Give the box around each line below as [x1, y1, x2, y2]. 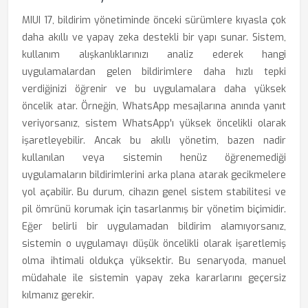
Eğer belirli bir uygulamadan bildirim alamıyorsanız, [22, 220, 286, 233]
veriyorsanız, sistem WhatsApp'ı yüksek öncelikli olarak [22, 117, 286, 130]
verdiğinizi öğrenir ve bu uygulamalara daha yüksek [22, 82, 286, 96]
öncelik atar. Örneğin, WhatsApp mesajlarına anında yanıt [22, 100, 286, 113]
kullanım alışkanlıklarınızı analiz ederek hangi [22, 48, 286, 61]
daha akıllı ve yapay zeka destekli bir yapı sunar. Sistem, [22, 31, 286, 44]
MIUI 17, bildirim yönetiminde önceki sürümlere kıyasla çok [22, 14, 286, 27]
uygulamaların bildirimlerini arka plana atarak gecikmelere [22, 168, 286, 181]
